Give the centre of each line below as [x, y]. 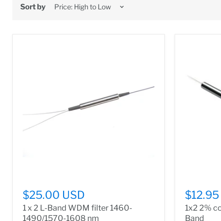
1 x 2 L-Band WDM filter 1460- [77, 208]
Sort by [33, 7]
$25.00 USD [54, 195]
